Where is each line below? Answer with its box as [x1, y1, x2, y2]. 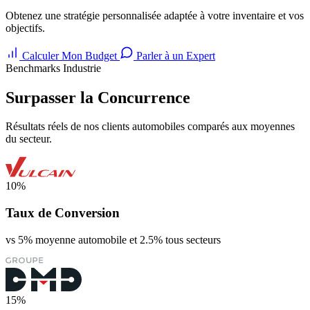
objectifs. [6, 21, 45, 34]
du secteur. [6, 133, 52, 145]
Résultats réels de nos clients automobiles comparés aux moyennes [6, 120, 295, 133]
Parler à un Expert [134, 49, 215, 62]
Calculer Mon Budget [19, 49, 120, 62]
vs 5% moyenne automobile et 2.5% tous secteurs [6, 233, 221, 246]
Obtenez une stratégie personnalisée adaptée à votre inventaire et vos [6, 9, 304, 21]
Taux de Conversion [6, 206, 120, 221]
